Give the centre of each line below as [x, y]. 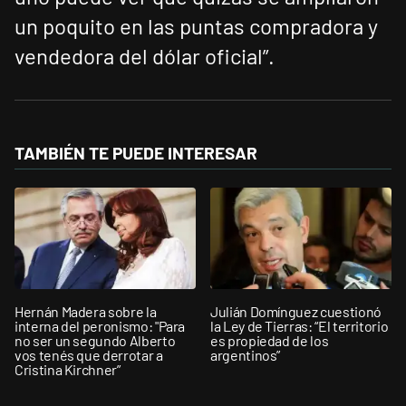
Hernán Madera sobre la [86, 311]
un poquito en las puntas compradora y [196, 26]
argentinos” [246, 354]
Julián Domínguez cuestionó [296, 311]
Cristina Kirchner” [68, 369]
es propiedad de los [270, 340]
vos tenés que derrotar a [89, 354]
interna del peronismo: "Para [100, 325]
